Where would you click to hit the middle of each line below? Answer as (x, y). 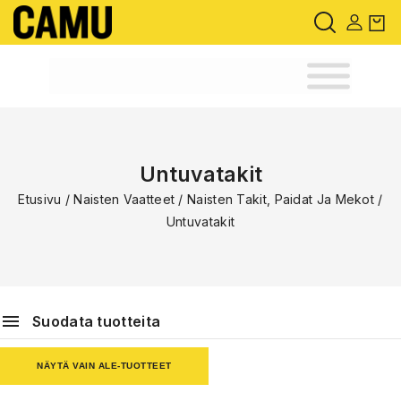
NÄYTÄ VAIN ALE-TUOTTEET (104, 366)
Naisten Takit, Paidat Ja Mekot (281, 199)
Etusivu (40, 199)
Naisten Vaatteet (124, 199)
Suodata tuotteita (97, 321)
